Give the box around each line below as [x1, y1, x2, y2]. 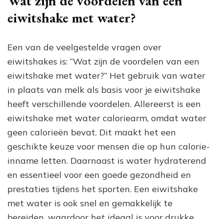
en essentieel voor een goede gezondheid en [7, 169, 191, 181]
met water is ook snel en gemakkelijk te [7, 197, 173, 209]
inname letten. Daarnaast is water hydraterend [7, 155, 206, 167]
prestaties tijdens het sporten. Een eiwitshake [7, 183, 198, 195]
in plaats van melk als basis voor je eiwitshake [7, 84, 200, 96]
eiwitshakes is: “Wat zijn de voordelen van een [7, 56, 199, 67]
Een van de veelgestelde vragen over [7, 42, 161, 53]
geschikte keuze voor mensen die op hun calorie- [7, 141, 210, 153]
